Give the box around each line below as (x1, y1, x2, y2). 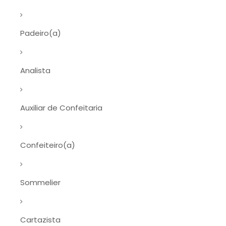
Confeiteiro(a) (20, 140, 75, 150)
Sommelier (20, 177, 61, 188)
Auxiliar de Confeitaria (20, 102, 102, 113)
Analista (20, 65, 50, 76)
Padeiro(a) (20, 28, 61, 38)
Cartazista (20, 214, 61, 225)
